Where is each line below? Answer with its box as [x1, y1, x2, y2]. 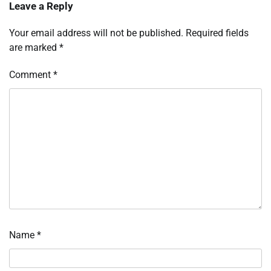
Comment [9, 69, 53, 81]
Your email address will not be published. [9, 27, 183, 39]
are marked [9, 42, 59, 54]
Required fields [186, 27, 249, 39]
